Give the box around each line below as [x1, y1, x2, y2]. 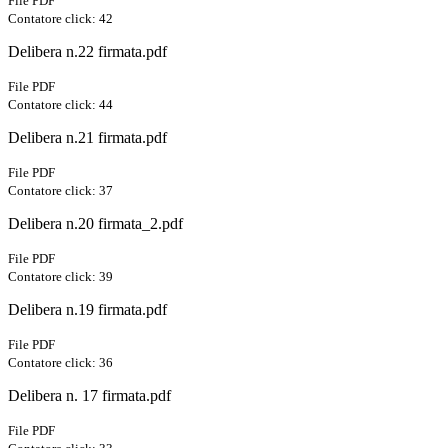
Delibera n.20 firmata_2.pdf [8, 215, 183, 233]
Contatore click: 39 [8, 269, 113, 285]
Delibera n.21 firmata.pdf [8, 129, 167, 147]
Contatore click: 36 [8, 355, 113, 371]
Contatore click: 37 [8, 183, 113, 199]
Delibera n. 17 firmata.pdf [8, 387, 171, 405]
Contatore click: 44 [8, 97, 113, 113]
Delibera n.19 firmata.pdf [8, 301, 167, 319]
